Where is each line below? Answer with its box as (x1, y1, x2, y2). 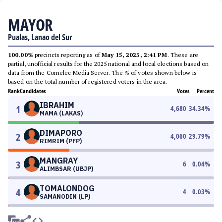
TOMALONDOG (40, 183, 95, 193)
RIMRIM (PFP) (40, 137, 82, 145)
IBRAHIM (40, 100, 74, 110)
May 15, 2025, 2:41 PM (102, 51, 167, 58)
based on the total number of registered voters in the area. (8, 78, 167, 85)
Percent (197, 87, 214, 95)
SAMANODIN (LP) (40, 193, 90, 200)
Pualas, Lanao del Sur (8, 32, 72, 43)
